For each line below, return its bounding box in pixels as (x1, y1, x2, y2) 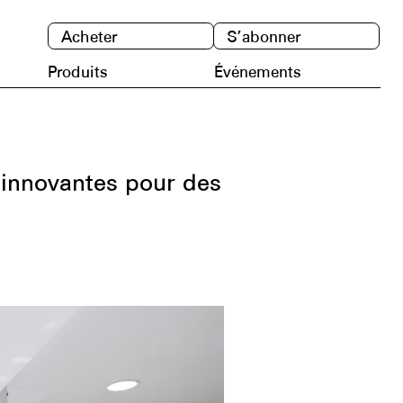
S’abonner (226, 26, 300, 47)
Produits (48, 61, 109, 82)
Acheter (60, 26, 117, 47)
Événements (214, 61, 302, 82)
